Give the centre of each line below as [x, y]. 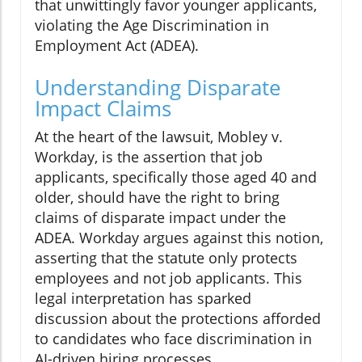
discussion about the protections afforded [178, 318]
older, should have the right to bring [157, 197]
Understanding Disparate [158, 87]
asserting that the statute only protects [166, 257]
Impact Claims [103, 108]
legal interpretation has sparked [143, 298]
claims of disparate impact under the [160, 217]
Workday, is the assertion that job [149, 156]
